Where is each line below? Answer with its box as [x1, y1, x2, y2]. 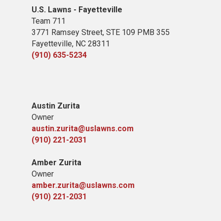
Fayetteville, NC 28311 [32, 39, 110, 48]
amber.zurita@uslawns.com [32, 181, 135, 190]
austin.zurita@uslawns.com [32, 124, 134, 133]
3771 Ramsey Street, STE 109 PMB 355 [32, 28, 170, 37]
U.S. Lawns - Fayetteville [32, 5, 122, 14]
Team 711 [32, 16, 66, 26]
